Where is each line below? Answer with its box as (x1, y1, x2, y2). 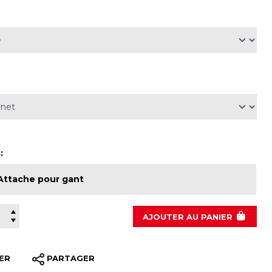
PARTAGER (47, 253, 95, 263)
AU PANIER (186, 211, 233, 222)
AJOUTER (143, 211, 187, 222)
